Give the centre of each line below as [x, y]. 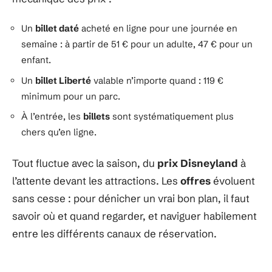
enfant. [36, 60]
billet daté [57, 28]
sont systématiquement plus [172, 116]
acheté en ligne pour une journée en [158, 28]
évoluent [233, 180]
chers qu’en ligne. [59, 132]
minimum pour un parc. [71, 96]
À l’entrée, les [52, 116]
